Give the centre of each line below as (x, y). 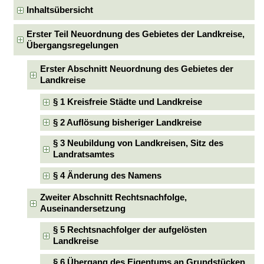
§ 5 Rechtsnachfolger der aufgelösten (130, 230)
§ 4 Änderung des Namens (108, 175)
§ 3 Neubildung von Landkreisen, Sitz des (138, 143)
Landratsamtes (84, 155)
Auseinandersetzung (82, 208)
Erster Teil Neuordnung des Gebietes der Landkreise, (136, 34)
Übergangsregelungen (73, 45)
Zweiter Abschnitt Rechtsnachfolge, (113, 197)
